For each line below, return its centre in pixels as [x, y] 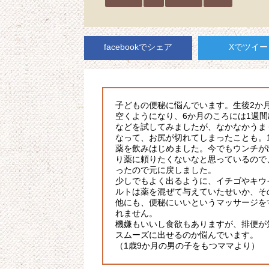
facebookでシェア [138, 47]
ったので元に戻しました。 [166, 170]
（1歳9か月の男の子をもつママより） [187, 246]
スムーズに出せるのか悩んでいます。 [187, 235]
